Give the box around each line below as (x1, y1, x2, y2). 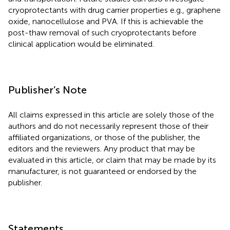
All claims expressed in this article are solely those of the (8, 109, 214, 120)
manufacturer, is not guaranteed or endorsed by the (8, 166, 197, 176)
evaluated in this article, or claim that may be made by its (8, 155, 216, 165)
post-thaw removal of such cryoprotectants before (8, 27, 197, 37)
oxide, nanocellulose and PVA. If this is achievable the (8, 16, 203, 26)
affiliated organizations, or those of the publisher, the (8, 132, 200, 142)
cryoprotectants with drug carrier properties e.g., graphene (8, 5, 221, 15)
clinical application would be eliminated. (8, 39, 154, 49)
